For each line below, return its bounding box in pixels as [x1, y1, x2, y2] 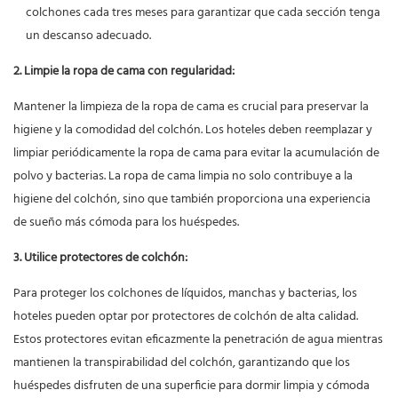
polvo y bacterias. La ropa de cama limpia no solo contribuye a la [13, 166, 353, 187]
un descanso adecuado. [26, 26, 151, 47]
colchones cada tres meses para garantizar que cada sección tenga [26, 3, 380, 24]
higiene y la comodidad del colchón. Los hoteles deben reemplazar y [13, 120, 372, 141]
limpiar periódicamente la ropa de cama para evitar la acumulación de [13, 143, 379, 164]
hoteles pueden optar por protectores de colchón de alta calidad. [13, 306, 358, 328]
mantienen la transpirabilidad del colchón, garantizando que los [13, 353, 350, 374]
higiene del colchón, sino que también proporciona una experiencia [13, 189, 370, 211]
